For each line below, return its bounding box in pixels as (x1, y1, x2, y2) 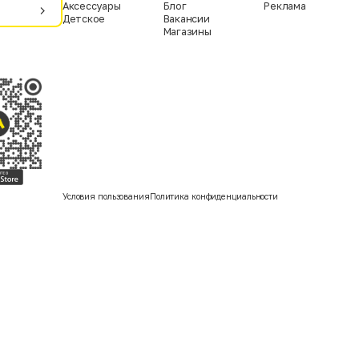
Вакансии (163, 13, 210, 26)
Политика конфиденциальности (149, 192, 279, 202)
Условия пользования (62, 192, 150, 202)
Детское (62, 13, 106, 26)
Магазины (163, 26, 212, 38)
